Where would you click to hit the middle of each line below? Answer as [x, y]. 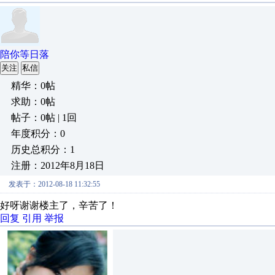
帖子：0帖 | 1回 [44, 118]
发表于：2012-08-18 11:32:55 [54, 184]
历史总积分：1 [43, 149]
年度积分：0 [38, 134]
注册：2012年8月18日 [58, 165]
